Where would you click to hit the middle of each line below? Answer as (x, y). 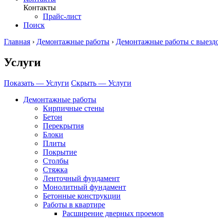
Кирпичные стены (73, 108)
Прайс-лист (62, 16)
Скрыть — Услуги (101, 83)
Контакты (40, 7)
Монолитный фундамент (84, 187)
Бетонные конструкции (82, 196)
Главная (17, 41)
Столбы (56, 161)
